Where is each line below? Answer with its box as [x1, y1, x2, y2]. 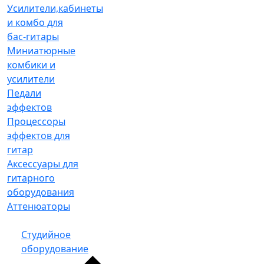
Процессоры [7, 115, 65, 128]
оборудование [21, 242, 88, 255]
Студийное [21, 228, 71, 241]
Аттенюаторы [7, 200, 70, 213]
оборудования [7, 186, 74, 199]
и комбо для [7, 16, 63, 29]
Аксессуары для [7, 157, 78, 170]
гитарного [7, 171, 55, 184]
